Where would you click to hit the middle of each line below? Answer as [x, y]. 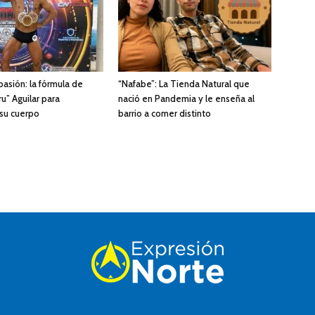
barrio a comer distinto [165, 113]
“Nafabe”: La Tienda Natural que [184, 83]
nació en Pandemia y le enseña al [186, 98]
